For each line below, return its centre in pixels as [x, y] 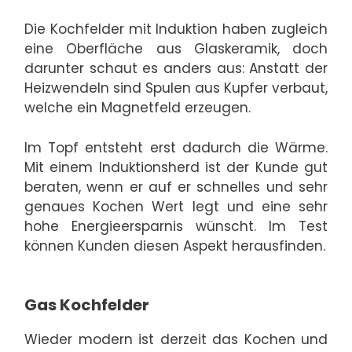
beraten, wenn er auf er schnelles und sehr [176, 187]
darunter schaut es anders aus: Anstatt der [176, 69]
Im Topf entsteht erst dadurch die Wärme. [176, 147]
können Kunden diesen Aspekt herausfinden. [175, 246]
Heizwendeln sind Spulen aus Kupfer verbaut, [176, 88]
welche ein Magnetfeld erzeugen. [137, 108]
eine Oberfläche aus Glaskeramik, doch [176, 49]
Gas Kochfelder [87, 305]
